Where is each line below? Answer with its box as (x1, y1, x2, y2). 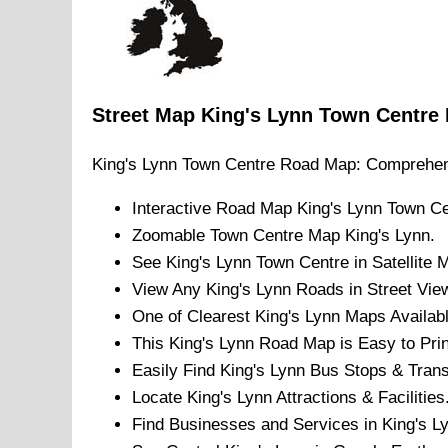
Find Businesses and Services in (132, 415, 382, 435)
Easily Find (132, 361, 220, 381)
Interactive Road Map (132, 199, 297, 219)
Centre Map (248, 226, 345, 246)
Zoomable (132, 226, 210, 246)
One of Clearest (132, 307, 255, 327)
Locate (132, 388, 187, 408)
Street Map (92, 104, 201, 127)
